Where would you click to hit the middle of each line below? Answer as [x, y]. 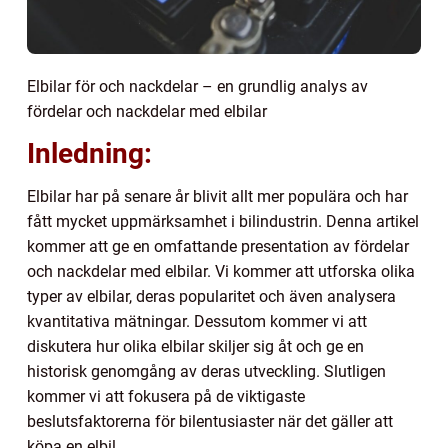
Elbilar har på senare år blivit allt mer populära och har [217, 196]
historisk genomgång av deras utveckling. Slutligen [206, 371]
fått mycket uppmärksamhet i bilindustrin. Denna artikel [223, 221]
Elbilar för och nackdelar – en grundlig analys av [197, 86]
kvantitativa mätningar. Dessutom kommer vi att [197, 321]
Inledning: [89, 153]
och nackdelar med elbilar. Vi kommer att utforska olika [221, 271]
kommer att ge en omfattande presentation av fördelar [218, 246]
